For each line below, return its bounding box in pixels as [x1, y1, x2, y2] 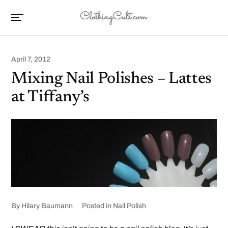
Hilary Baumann [21, 202, 73, 210]
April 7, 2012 [11, 55, 51, 63]
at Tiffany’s [11, 89, 90, 105]
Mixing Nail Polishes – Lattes [11, 71, 212, 87]
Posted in [82, 202, 112, 210]
